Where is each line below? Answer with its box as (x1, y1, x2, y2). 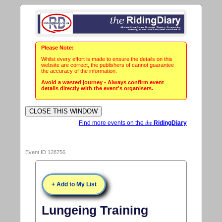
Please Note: (41, 45, 74, 51)
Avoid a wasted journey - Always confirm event (41, 79, 165, 86)
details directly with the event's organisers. (41, 85, 154, 92)
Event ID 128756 (25, 149, 66, 155)
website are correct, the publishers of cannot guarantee (41, 62, 174, 68)
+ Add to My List (51, 180, 97, 188)
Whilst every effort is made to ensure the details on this (41, 56, 173, 62)
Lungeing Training (42, 203, 149, 218)
